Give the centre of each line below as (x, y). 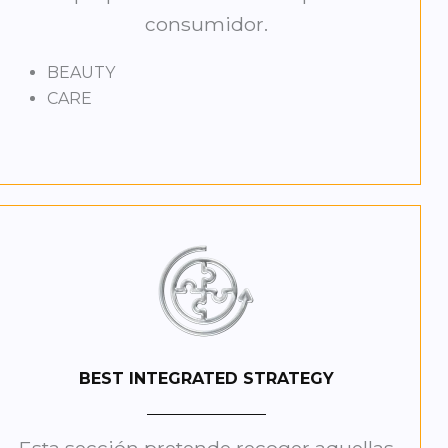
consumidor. (206, 24)
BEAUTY (81, 73)
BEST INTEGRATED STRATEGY (206, 379)
